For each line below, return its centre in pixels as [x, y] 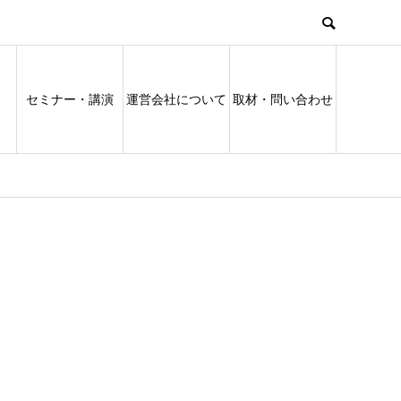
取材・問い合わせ [283, 99]
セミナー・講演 [70, 99]
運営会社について [176, 99]
